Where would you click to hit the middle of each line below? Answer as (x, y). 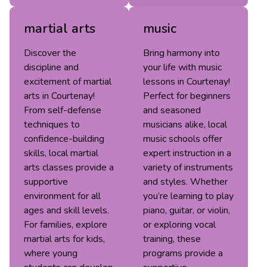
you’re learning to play (188, 196)
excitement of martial (68, 81)
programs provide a (183, 253)
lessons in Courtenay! (187, 81)
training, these (172, 239)
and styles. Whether (185, 181)
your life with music (182, 67)
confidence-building (64, 139)
